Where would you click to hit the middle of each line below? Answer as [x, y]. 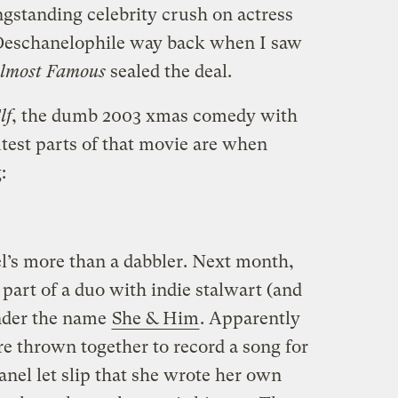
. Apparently [250, 318]
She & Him [155, 318]
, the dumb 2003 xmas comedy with [154, 115]
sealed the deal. [168, 71]
